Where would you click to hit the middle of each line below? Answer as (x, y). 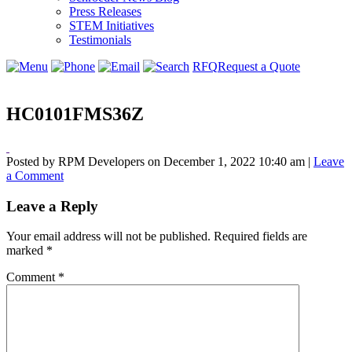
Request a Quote (259, 66)
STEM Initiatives (112, 26)
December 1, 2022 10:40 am (234, 161)
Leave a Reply (52, 206)
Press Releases (105, 11)
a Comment (35, 175)
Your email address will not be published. (108, 236)
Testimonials (100, 40)
